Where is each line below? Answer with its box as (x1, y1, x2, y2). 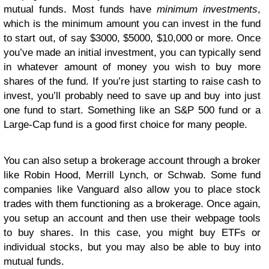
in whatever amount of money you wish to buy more (4, 61, 261, 73)
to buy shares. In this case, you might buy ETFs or (4, 226, 261, 238)
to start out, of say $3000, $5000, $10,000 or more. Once (4, 32, 261, 44)
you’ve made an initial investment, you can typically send (4, 46, 261, 58)
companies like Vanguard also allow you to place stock (4, 183, 261, 195)
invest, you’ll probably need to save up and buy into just (4, 89, 261, 101)
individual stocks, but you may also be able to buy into (4, 241, 261, 253)
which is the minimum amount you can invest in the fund (4, 17, 261, 29)
